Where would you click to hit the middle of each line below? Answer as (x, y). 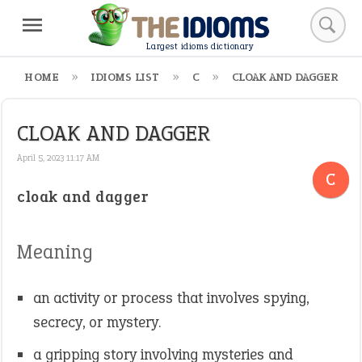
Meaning (55, 252)
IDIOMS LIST (126, 77)
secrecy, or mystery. (97, 322)
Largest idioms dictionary (200, 47)
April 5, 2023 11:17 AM (58, 158)
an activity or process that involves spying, (171, 298)
